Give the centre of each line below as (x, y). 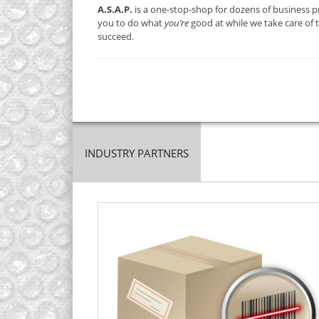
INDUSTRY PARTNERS (137, 153)
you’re (177, 22)
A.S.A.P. (115, 9)
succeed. (116, 36)
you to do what (131, 22)
